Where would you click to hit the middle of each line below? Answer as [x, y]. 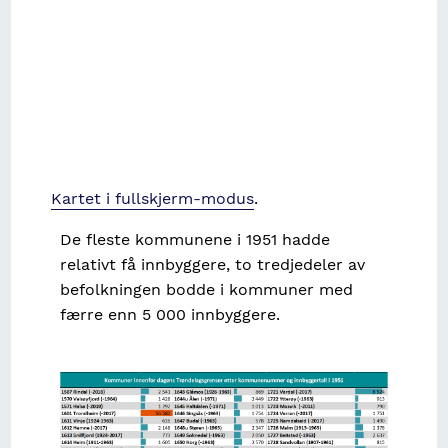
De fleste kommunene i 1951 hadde [194, 240]
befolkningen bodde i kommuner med [206, 290]
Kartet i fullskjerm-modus [153, 199]
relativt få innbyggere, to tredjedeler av [212, 265]
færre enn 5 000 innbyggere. [169, 315]
